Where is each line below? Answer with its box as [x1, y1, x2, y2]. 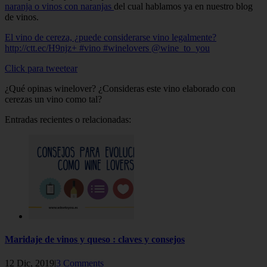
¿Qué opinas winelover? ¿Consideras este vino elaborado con [5, 83, 235, 94]
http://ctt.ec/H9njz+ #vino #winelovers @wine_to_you [5, 43, 210, 54]
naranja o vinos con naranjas [5, 1, 114, 12]
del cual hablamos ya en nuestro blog [114, 1, 253, 12]
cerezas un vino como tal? [5, 94, 102, 105]
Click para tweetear [5, 63, 77, 74]
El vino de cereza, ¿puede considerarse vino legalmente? [5, 32, 216, 43]
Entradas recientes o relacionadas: [5, 114, 131, 125]
